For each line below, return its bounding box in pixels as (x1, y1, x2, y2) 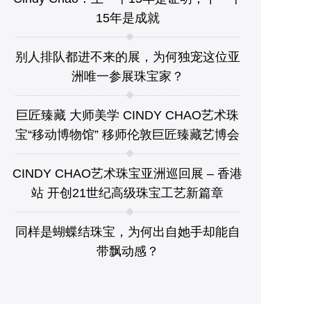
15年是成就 (95, 11, 160, 25)
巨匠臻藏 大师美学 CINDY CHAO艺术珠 (16, 108, 239, 122)
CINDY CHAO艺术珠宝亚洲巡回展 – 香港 (12, 167, 242, 180)
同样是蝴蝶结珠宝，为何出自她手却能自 (15, 225, 240, 239)
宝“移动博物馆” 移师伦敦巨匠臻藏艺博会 (15, 128, 239, 142)
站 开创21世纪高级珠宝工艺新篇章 (31, 186, 224, 200)
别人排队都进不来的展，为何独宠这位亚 (15, 50, 240, 64)
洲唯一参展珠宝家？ (71, 69, 184, 83)
